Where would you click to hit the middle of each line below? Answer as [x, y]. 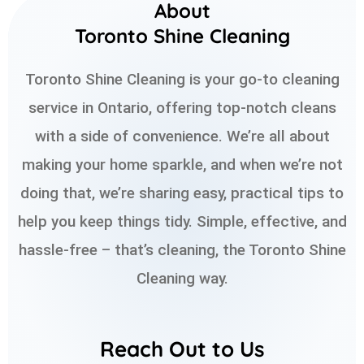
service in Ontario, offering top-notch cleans [182, 108]
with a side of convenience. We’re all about [182, 136]
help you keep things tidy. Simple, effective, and [182, 222]
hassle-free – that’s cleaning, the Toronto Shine [182, 250]
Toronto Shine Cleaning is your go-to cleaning [182, 80]
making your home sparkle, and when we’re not [182, 165]
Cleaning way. [182, 279]
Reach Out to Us [182, 349]
